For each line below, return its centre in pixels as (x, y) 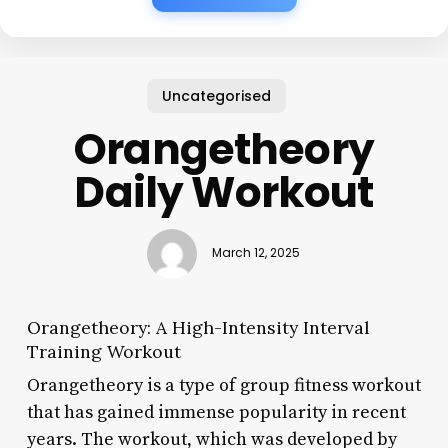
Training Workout (103, 351)
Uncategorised (216, 95)
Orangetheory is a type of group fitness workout (223, 385)
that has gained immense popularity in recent (216, 412)
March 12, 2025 (256, 253)
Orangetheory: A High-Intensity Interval (197, 327)
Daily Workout (224, 192)
